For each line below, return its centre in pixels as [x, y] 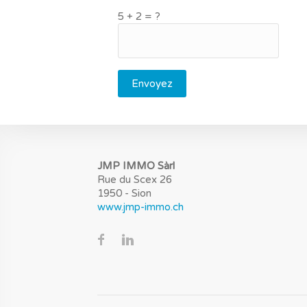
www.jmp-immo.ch [140, 207]
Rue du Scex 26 [135, 180]
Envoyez [152, 84]
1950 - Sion [124, 193]
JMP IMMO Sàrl [136, 166]
